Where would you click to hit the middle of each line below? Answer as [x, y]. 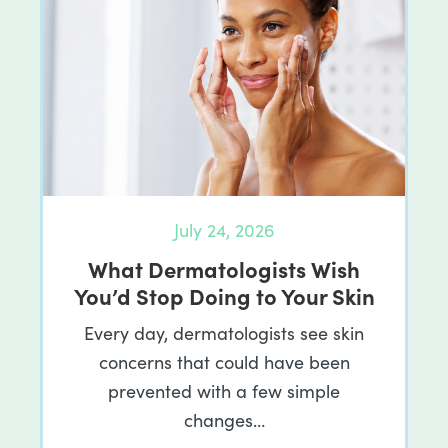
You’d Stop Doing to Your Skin [224, 295]
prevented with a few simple [224, 390]
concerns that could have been [224, 361]
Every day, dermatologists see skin [224, 332]
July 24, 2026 [224, 229]
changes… [224, 419]
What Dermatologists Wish [224, 268]
